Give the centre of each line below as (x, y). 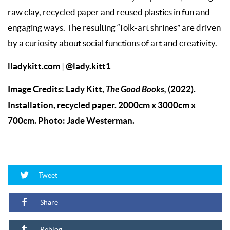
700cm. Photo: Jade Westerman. (71, 120)
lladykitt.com (34, 66)
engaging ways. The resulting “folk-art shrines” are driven (114, 27)
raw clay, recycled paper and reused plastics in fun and (109, 12)
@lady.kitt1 (88, 66)
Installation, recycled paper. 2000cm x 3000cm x (102, 105)
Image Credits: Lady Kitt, (57, 89)
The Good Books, (137, 89)
